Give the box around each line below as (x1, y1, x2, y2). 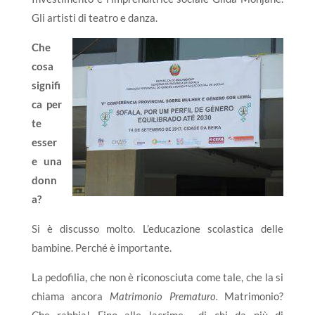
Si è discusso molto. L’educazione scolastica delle (31, 222, 284, 235)
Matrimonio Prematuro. (110, 290, 218, 302)
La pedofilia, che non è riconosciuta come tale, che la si (31, 271, 284, 283)
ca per (31, 98, 63, 110)
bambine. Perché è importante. (31, 241, 172, 254)
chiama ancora (31, 290, 110, 302)
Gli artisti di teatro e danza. (31, 11, 157, 24)
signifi (31, 79, 60, 91)
